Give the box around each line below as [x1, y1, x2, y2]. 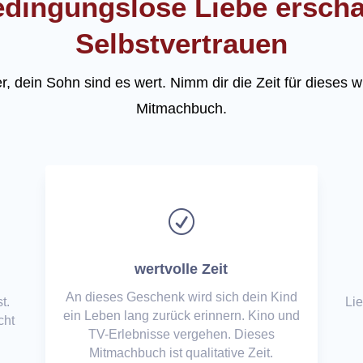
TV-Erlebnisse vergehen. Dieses [88, 327, 275, 342]
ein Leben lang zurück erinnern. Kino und [62, 309, 300, 323]
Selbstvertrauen [75, 28, 288, 60]
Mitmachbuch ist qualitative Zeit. [89, 346, 274, 361]
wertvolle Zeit [135, 261, 228, 278]
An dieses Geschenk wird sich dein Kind [65, 290, 297, 305]
